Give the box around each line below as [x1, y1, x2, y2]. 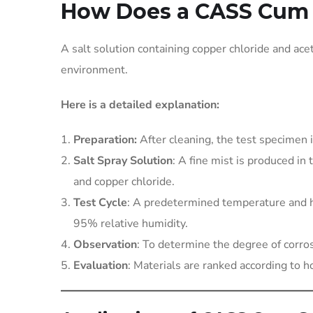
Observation [73, 237, 137, 252]
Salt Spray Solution [73, 153, 173, 168]
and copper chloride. [73, 174, 175, 189]
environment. [61, 62, 131, 78]
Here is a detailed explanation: [61, 97, 219, 112]
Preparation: [73, 132, 137, 147]
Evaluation [73, 258, 128, 273]
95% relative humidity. [73, 216, 188, 231]
